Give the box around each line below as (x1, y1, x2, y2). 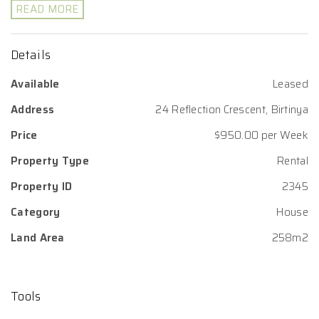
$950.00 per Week (214, 127, 308, 144)
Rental (276, 152, 308, 169)
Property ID (11, 178, 73, 195)
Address (11, 101, 55, 118)
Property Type (11, 152, 89, 169)
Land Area (11, 229, 65, 246)
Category (11, 204, 61, 221)
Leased (272, 75, 308, 93)
